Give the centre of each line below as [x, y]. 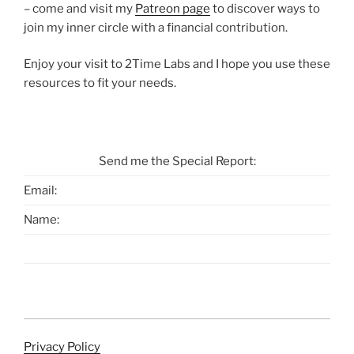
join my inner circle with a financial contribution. [156, 27]
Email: [40, 191]
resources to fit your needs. [100, 83]
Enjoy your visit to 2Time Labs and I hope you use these [177, 64]
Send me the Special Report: [177, 162]
